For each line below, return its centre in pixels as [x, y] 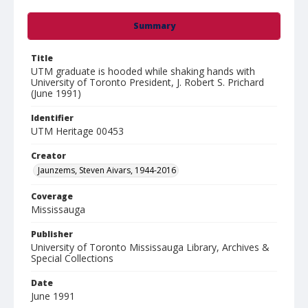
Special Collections [72, 258]
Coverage [52, 196]
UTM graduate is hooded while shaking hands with [143, 71]
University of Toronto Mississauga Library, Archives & [150, 247]
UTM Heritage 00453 [77, 131]
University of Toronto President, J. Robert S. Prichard [147, 82]
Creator [48, 156]
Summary [154, 26]
